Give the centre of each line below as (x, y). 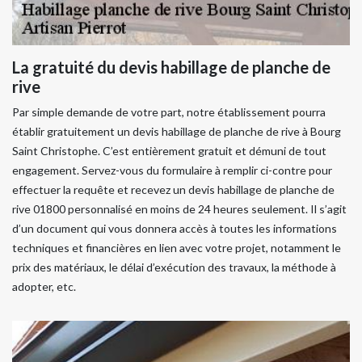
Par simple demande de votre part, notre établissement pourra (169, 112)
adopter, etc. (44, 286)
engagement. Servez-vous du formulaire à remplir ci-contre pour (172, 170)
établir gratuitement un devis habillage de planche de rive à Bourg (177, 131)
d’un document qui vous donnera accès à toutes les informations (175, 228)
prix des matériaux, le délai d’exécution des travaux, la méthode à (174, 267)
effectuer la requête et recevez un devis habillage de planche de (173, 189)
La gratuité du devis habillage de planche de (171, 67)
